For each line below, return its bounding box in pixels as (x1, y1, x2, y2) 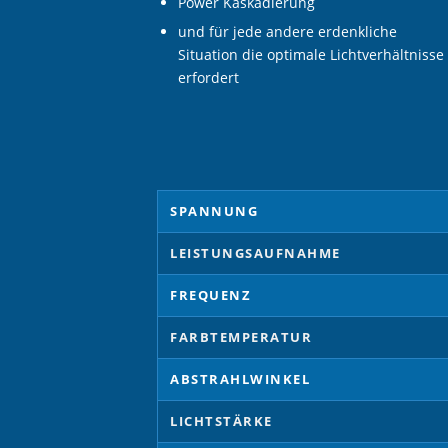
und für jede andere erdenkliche (178, 21, 397, 41)
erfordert (178, 67, 239, 87)
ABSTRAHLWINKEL (170, 369, 310, 388)
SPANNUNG (170, 201, 258, 220)
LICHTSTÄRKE (170, 411, 273, 430)
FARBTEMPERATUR (170, 327, 312, 346)
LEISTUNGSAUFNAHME (170, 243, 341, 262)
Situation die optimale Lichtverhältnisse (178, 44, 444, 64)
